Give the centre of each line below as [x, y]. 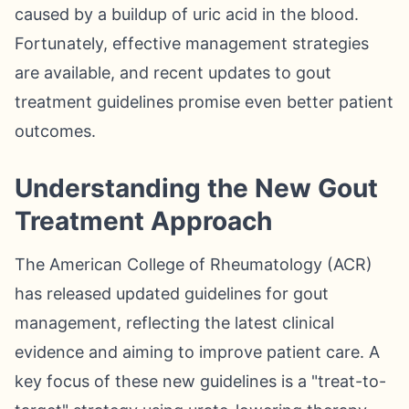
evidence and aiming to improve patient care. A [197, 352]
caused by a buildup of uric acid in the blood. [187, 14]
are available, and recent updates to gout [173, 73]
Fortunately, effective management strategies [192, 43]
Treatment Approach [143, 221]
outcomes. [55, 131]
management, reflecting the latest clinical [174, 323]
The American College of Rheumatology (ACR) [194, 264]
